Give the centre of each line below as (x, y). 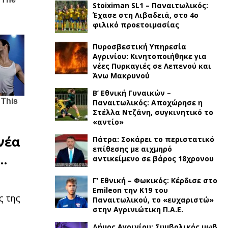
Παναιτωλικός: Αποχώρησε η (147, 103)
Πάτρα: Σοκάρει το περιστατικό (153, 139)
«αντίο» (108, 122)
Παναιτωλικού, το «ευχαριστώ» (153, 200)
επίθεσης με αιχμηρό (132, 149)
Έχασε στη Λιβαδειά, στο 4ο (145, 15)
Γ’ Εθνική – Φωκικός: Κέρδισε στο (155, 180)
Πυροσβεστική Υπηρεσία (139, 47)
